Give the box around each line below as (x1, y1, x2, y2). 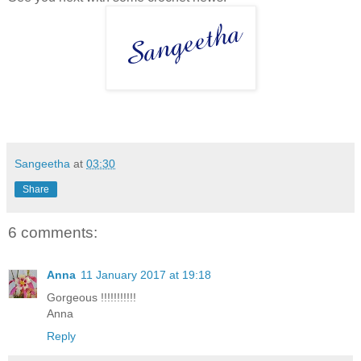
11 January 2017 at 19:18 (81, 268, 211, 281)
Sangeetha (15, 157, 70, 171)
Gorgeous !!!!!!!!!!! (47, 290, 136, 304)
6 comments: (8, 224, 98, 242)
